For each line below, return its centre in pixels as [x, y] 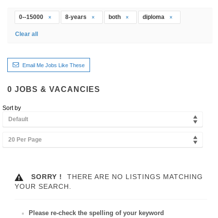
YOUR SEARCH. [43, 187]
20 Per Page [25, 139]
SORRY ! [45, 176]
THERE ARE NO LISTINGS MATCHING [133, 176]
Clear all [27, 34]
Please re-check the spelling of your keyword [96, 213]
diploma [154, 17]
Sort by [12, 108]
